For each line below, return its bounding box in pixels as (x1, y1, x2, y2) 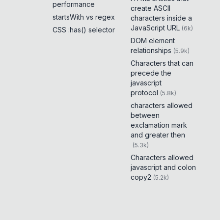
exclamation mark (130, 121, 187, 129)
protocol (130, 88, 158, 97)
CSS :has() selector (53, 26, 115, 34)
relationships (130, 46, 171, 55)
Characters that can (130, 59, 193, 67)
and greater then (130, 131, 185, 139)
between (130, 111, 160, 119)
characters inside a (130, 14, 192, 22)
